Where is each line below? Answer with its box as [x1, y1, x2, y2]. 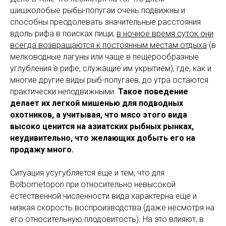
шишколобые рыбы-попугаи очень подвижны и [10, 6, 185, 16]
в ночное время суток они [117, 29, 213, 39]
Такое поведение [118, 87, 188, 97]
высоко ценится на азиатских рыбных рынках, [10, 122, 194, 132]
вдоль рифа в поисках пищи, [10, 29, 117, 39]
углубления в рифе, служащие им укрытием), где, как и [10, 64, 211, 74]
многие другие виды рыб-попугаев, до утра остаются [10, 75, 208, 85]
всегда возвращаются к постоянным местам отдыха [10, 40, 207, 50]
